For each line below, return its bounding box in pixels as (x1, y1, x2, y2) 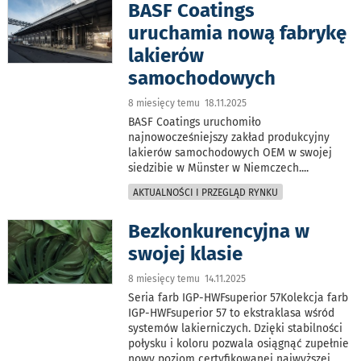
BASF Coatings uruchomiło (128, 114, 262, 129)
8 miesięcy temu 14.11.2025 (128, 272, 247, 284)
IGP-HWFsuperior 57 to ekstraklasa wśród (128, 305, 335, 320)
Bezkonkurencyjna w (128, 219, 310, 243)
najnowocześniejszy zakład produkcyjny (128, 130, 330, 144)
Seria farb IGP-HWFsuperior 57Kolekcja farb (128, 290, 349, 305)
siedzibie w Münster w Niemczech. (128, 160, 302, 175)
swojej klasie (128, 242, 243, 265)
